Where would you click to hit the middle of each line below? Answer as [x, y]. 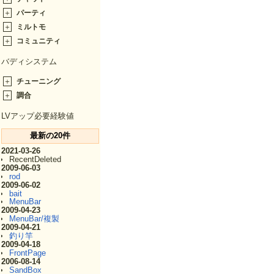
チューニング [39, 81]
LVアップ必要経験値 [38, 116]
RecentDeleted [35, 160]
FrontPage [27, 253]
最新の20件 [50, 136]
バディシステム [29, 62]
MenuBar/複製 [34, 219]
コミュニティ [39, 41]
